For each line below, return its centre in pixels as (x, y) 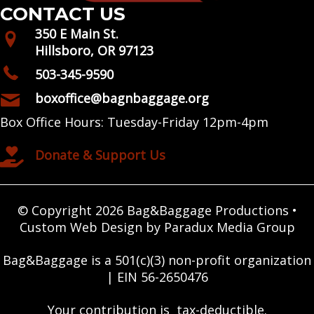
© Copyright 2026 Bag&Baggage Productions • (157, 210)
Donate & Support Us (100, 155)
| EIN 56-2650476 (157, 277)
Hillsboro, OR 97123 (94, 50)
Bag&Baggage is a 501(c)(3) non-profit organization (157, 260)
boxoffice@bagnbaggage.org (122, 98)
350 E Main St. (77, 33)
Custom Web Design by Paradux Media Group (157, 227)
